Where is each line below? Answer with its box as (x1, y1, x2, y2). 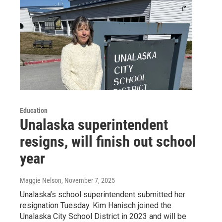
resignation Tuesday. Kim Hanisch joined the (20, 200, 171, 210)
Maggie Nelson (20, 176, 61, 184)
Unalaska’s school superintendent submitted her (20, 189, 185, 199)
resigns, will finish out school (20, 132, 196, 150)
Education (20, 106, 48, 114)
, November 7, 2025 (61, 176, 115, 184)
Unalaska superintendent (20, 115, 168, 133)
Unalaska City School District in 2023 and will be (20, 211, 186, 221)
